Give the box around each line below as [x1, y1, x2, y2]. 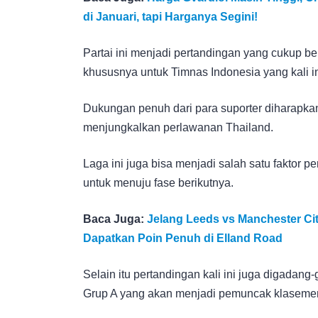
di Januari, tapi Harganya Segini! [83, 10, 258, 23]
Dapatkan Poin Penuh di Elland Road [83, 231, 283, 244]
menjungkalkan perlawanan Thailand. [83, 121, 273, 133]
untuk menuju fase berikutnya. [83, 176, 234, 189]
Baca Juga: [83, 212, 147, 225]
